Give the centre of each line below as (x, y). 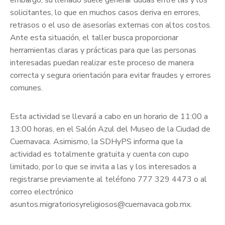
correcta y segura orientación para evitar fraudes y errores (110, 76)
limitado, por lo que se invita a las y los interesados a (103, 167)
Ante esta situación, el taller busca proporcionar (94, 38)
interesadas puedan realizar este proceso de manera (102, 63)
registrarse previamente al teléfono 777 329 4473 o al (108, 180)
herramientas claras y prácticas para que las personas (103, 50)
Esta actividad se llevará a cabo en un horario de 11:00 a (109, 117)
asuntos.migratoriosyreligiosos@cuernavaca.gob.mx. (101, 205)
